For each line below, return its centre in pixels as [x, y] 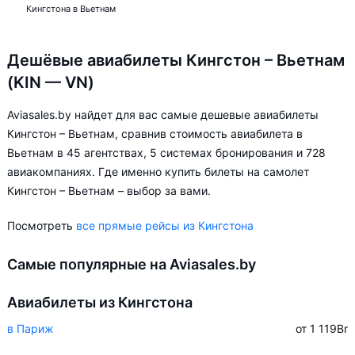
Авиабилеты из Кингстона [100, 302]
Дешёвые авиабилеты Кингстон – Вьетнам [176, 60]
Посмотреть [42, 225]
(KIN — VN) [51, 82]
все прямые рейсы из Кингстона [165, 225]
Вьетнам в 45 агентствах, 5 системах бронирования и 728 [166, 153]
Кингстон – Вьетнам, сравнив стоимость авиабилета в [155, 134]
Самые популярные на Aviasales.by [132, 264]
